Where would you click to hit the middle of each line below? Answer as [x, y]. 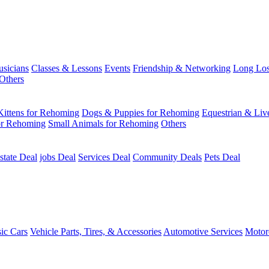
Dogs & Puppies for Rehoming [141, 113]
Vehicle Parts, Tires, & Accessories [96, 231]
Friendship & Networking [182, 68]
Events [117, 68]
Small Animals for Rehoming [103, 123]
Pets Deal [222, 157]
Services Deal [104, 157]
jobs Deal [58, 157]
